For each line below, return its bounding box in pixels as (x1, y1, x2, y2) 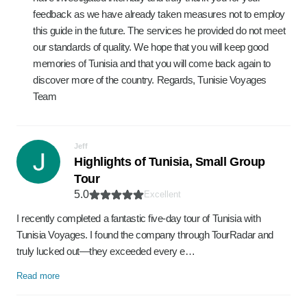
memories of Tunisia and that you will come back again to (33, 58, 271, 69)
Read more (16, 271, 60, 281)
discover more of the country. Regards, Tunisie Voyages (33, 74, 267, 86)
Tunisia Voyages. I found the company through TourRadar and (16, 229, 273, 241)
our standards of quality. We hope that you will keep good (33, 41, 269, 53)
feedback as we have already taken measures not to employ (33, 8, 285, 20)
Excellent (144, 189, 181, 199)
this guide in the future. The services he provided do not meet (33, 25, 286, 36)
